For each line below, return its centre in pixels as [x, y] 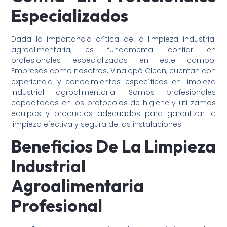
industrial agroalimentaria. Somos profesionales [113, 92]
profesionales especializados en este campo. [113, 60]
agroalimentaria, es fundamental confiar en [113, 49]
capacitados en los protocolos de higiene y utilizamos [113, 103]
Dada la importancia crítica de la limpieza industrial [113, 39]
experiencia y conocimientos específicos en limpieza [113, 81]
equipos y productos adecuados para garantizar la [113, 113]
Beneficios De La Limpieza [113, 146]
